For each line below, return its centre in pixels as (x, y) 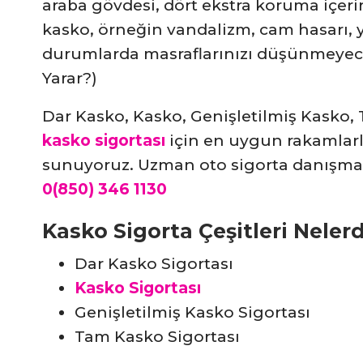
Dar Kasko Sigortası (154, 264)
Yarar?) (70, 79)
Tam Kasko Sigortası (157, 337)
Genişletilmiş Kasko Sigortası (192, 313)
